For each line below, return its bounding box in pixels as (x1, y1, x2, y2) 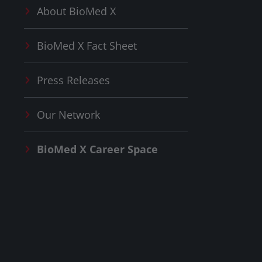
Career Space (86, 142, 158, 156)
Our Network (36, 107, 100, 122)
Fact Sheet (83, 38, 137, 53)
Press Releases (36, 73, 110, 87)
